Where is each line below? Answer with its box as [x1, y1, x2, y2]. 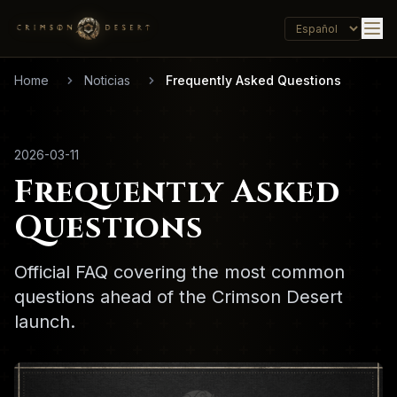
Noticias [84, 73, 130, 88]
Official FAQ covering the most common [14, 261, 345, 283]
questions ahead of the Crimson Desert [14, 286, 343, 307]
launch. [14, 311, 75, 332]
